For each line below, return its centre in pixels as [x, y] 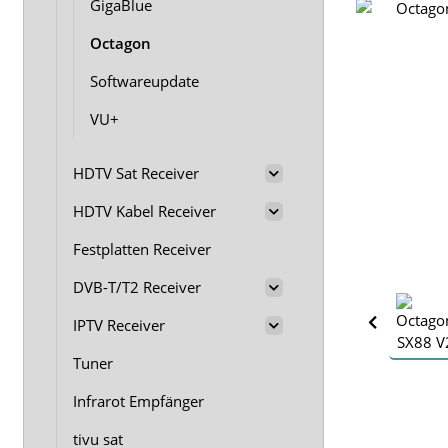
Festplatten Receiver [142, 249]
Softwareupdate [144, 81]
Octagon [120, 43]
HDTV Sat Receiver [136, 173]
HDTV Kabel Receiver [144, 211]
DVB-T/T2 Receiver [137, 287]
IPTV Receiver [119, 325]
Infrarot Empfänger [138, 401]
